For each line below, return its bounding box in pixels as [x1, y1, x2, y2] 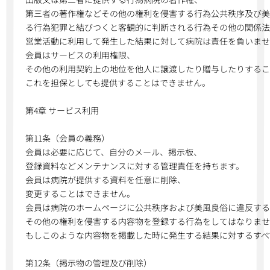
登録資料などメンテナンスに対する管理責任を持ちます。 [25, 160, 244, 172]
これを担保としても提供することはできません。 [25, 77, 211, 89]
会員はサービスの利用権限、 [25, 49, 136, 61]
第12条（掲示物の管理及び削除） [25, 257, 152, 269]
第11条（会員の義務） [25, 132, 110, 144]
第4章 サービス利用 [25, 104, 99, 116]
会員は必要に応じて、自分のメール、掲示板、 [25, 146, 202, 158]
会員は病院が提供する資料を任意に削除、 [25, 174, 186, 186]
